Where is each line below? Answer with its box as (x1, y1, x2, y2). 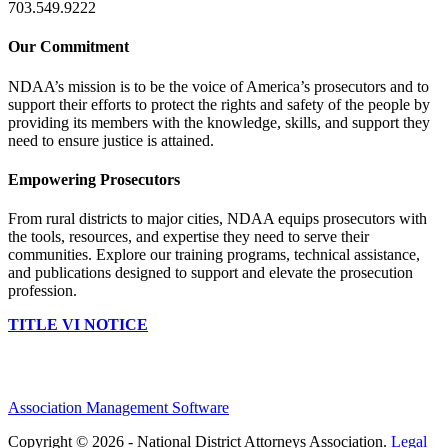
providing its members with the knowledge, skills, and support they (8, 113, 430, 131)
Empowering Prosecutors (8, 171, 180, 189)
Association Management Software (8, 399, 229, 417)
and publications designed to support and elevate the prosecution (8, 264, 413, 282)
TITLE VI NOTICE (8, 316, 148, 334)
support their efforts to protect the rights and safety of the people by (8, 95, 430, 113)
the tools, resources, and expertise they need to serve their (8, 228, 369, 246)
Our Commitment (8, 38, 129, 56)
